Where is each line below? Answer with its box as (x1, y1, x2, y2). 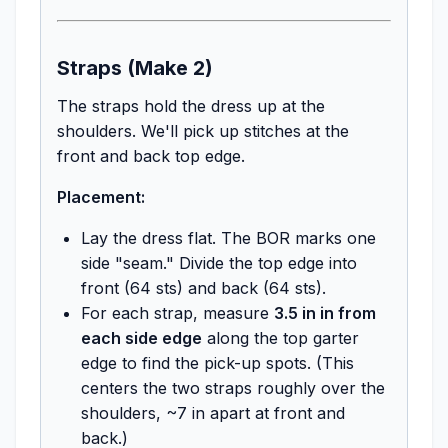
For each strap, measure (81, 302, 274, 323)
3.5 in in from (274, 302, 376, 323)
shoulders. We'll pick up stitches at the (57, 120, 349, 141)
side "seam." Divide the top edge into (81, 252, 357, 273)
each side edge (81, 327, 202, 348)
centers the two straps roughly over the (81, 377, 385, 398)
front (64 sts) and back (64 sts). (81, 277, 326, 298)
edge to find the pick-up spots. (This (81, 352, 354, 373)
